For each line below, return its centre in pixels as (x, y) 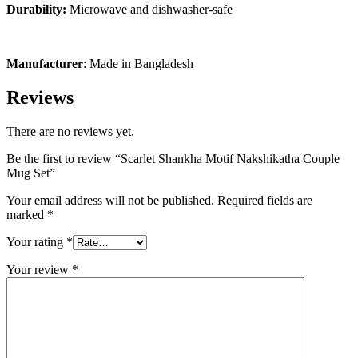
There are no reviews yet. (70, 132)
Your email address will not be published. (110, 201)
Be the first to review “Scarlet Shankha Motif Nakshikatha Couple (173, 159)
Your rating (36, 242)
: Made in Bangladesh (138, 64)
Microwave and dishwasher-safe (149, 10)
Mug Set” (31, 173)
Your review (39, 270)
